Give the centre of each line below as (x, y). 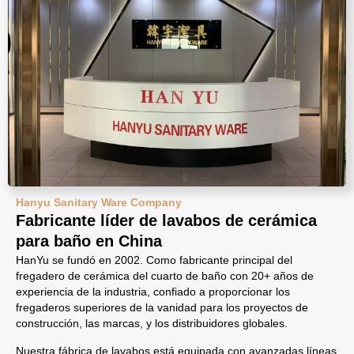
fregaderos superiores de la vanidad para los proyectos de (162, 307)
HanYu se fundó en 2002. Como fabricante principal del (154, 260)
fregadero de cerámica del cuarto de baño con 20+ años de (165, 276)
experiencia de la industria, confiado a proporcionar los (153, 292)
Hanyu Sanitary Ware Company (99, 202)
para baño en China (89, 241)
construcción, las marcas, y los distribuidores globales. (152, 323)
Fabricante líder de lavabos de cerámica (166, 220)
